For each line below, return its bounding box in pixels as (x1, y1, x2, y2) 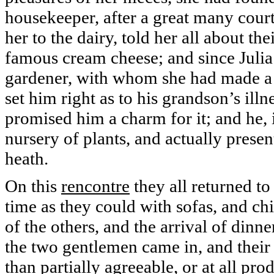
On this (5, 176, 61, 196)
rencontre (61, 176, 130, 196)
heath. (5, 149, 48, 168)
